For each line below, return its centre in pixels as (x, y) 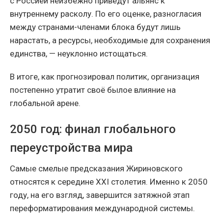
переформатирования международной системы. (102, 208)
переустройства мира (71, 148)
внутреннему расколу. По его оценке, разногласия (106, 14)
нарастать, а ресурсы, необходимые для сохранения (110, 40)
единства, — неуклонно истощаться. (79, 53)
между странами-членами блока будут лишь (95, 27)
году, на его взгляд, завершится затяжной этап (100, 195)
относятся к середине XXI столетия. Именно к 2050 (109, 181)
